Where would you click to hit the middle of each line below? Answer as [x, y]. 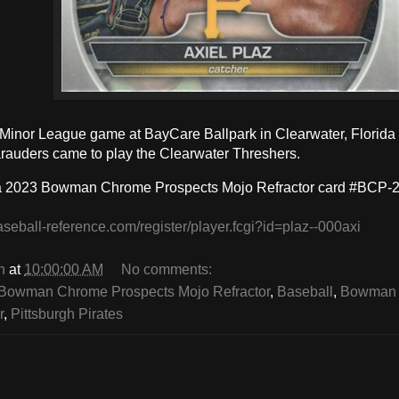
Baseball [305, 292]
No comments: [168, 270]
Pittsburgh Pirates [67, 314]
